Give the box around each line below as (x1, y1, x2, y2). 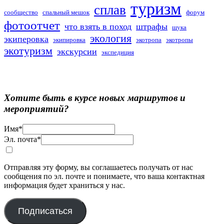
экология (90, 32, 131, 45)
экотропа (136, 36, 161, 44)
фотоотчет (4, 18, 60, 32)
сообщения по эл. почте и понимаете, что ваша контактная (4, 171, 204, 180)
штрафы (136, 21, 167, 32)
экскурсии (57, 46, 97, 57)
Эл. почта (4, 134, 37, 143)
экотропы (166, 36, 193, 44)
